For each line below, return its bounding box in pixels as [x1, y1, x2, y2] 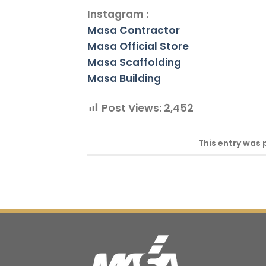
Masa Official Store [87, 39, 189, 54]
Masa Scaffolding [87, 55, 181, 70]
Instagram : [87, 7, 148, 22]
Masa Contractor [87, 23, 180, 38]
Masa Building [87, 71, 161, 86]
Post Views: [102, 100, 161, 115]
